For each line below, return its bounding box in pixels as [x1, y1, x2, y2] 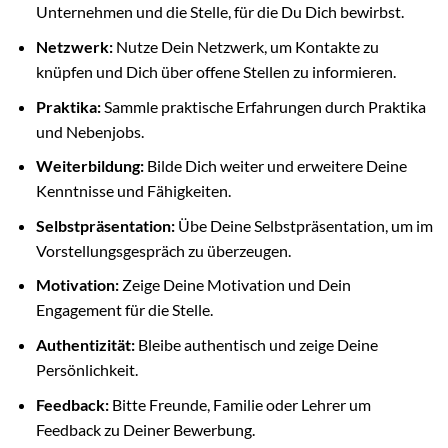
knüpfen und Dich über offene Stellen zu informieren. [35, 61, 396, 81]
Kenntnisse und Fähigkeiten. [35, 181, 231, 201]
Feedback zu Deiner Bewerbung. [35, 419, 255, 439]
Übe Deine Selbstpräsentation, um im [174, 215, 433, 235]
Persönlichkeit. [35, 359, 138, 379]
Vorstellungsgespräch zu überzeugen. [35, 240, 291, 260]
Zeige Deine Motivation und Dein [118, 275, 351, 295]
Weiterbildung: [35, 156, 144, 176]
